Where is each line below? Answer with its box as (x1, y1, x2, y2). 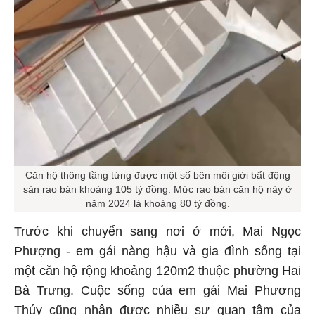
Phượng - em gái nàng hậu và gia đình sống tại (14, 242, 301, 257)
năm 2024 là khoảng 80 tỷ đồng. (85, 195, 230, 207)
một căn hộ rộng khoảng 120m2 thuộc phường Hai (14, 262, 301, 276)
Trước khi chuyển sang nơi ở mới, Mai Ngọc (14, 222, 301, 237)
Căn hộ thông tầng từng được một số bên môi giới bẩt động (25, 167, 290, 179)
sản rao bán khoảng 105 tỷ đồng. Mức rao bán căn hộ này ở (23, 181, 292, 193)
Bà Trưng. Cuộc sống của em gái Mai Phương (14, 281, 301, 296)
